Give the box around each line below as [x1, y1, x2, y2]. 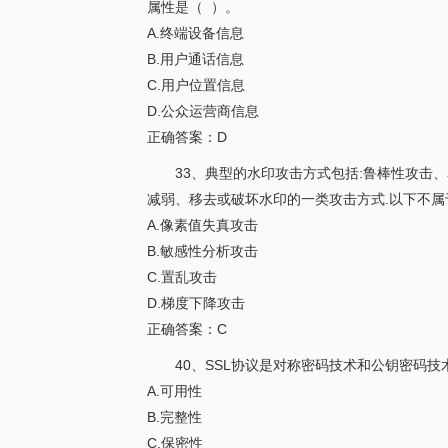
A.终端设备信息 [147, 25, 244, 41]
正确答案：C [147, 321, 227, 337]
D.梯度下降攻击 [147, 295, 245, 311]
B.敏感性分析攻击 [147, 243, 258, 259]
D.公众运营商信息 [147, 103, 259, 119]
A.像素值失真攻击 [147, 217, 258, 233]
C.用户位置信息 [147, 77, 245, 93]
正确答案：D [147, 129, 227, 145]
